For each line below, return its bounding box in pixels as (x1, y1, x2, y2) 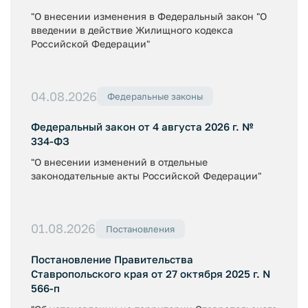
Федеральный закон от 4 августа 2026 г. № (31, 120, 254, 133)
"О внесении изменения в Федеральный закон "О (31, 10, 267, 22)
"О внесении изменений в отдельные (31, 156, 208, 168)
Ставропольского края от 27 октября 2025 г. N (31, 267, 270, 280)
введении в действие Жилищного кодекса (31, 23, 233, 36)
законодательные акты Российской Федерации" (31, 170, 261, 181)
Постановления (106, 223, 175, 234)
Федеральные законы (107, 91, 203, 102)
